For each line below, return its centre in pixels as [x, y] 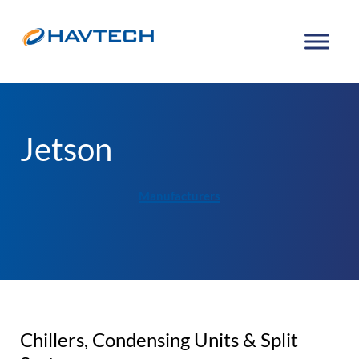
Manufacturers [179, 196]
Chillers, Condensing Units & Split [159, 339]
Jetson [66, 149]
